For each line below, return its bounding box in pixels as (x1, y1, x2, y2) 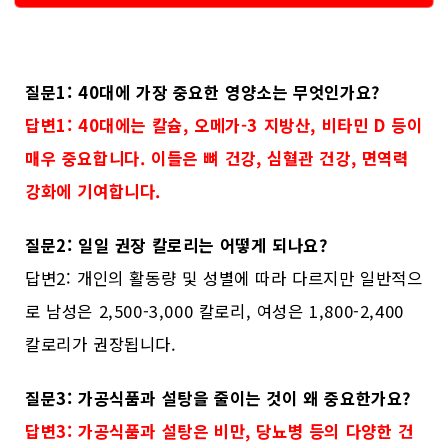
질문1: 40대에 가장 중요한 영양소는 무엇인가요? (25, 79, 381, 104)
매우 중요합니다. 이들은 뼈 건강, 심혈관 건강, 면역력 (25, 145, 409, 170)
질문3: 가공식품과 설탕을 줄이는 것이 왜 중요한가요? (25, 385, 413, 410)
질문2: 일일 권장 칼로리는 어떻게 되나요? (25, 232, 329, 257)
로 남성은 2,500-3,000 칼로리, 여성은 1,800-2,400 (25, 298, 404, 323)
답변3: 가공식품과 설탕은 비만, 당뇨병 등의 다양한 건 (25, 418, 414, 443)
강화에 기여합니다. (25, 178, 162, 203)
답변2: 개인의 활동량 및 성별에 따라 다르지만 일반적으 (25, 265, 423, 290)
